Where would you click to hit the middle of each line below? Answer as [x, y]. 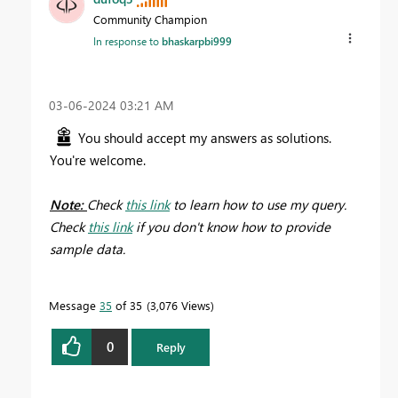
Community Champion [150, 20]
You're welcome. [98, 159]
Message [74, 305]
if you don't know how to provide [231, 226]
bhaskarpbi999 [197, 41]
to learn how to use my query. [258, 204]
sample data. [88, 248]
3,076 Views [180, 305]
